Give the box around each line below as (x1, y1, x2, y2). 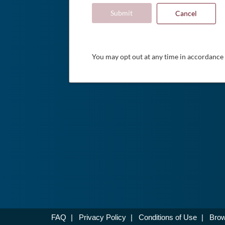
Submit (110, 9, 133, 17)
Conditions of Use (139, 213, 197, 221)
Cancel (175, 9, 197, 18)
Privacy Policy (79, 213, 126, 221)
